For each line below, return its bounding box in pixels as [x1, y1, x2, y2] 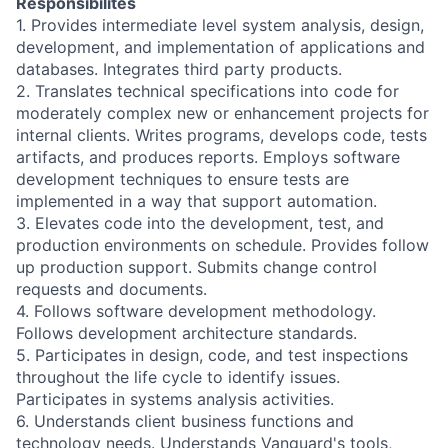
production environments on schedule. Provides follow [16, 235, 429, 255]
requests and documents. [16, 279, 207, 299]
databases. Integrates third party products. [16, 59, 342, 79]
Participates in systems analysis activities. [16, 389, 334, 409]
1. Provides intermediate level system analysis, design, [16, 15, 424, 35]
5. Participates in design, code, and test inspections [16, 345, 408, 365]
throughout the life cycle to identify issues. [16, 367, 340, 387]
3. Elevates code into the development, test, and [16, 213, 384, 233]
